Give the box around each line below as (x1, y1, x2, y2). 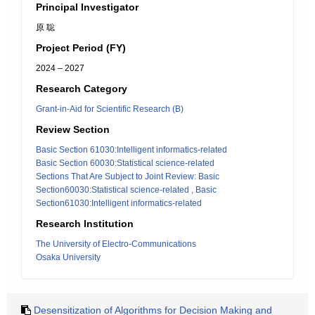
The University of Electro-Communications (36, 239, 196, 249)
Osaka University (36, 252, 101, 262)
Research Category (36, 83, 127, 94)
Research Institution (36, 218, 134, 229)
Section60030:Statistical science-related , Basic (36, 185, 217, 195)
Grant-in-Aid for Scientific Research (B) (36, 104, 184, 114)
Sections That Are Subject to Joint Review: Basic (36, 172, 219, 181)
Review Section (36, 124, 110, 135)
